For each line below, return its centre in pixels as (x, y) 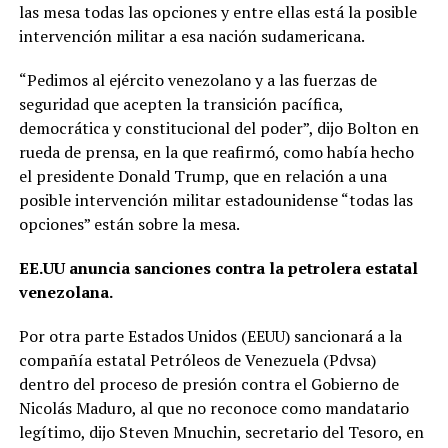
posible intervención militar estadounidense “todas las (215, 200)
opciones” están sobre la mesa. (129, 224)
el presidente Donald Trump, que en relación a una (202, 176)
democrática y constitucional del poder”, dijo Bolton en (218, 128)
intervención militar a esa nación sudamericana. (191, 36)
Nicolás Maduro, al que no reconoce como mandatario (213, 408)
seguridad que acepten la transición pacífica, (180, 104)
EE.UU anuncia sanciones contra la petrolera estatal (218, 268)
